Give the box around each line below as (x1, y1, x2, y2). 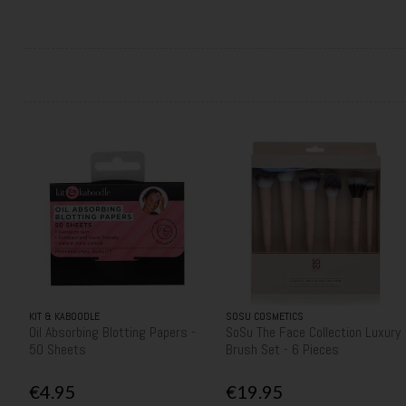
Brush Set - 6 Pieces (226, 339, 340, 359)
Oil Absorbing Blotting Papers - (28, 322, 196, 342)
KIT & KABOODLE (28, 308, 100, 324)
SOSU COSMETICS (226, 308, 304, 324)
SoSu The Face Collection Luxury (226, 322, 401, 342)
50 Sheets (28, 339, 86, 359)
